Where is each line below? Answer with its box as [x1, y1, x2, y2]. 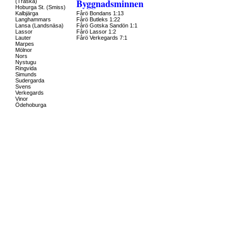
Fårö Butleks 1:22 [76, 16, 120, 22]
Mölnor [15, 47, 32, 53]
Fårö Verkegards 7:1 [76, 35, 127, 41]
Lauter [15, 35, 31, 41]
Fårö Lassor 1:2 [76, 28, 116, 35]
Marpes [15, 41, 34, 47]
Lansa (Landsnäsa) [15, 22, 64, 28]
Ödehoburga [15, 102, 46, 108]
